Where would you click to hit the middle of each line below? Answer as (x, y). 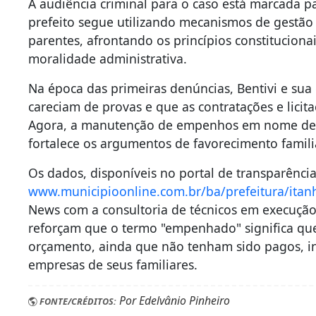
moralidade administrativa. (108, 59)
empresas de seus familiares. (113, 265)
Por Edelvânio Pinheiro (174, 301)
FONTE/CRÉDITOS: (77, 302)
